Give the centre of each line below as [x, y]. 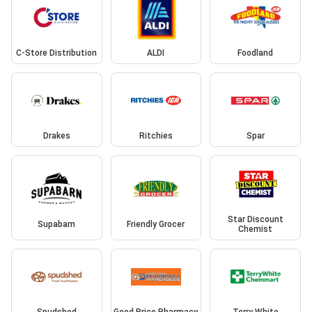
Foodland [256, 53]
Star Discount [255, 219]
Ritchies [156, 136]
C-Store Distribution [57, 53]
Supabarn [57, 224]
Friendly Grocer [156, 224]
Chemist [256, 229]
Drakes [56, 136]
